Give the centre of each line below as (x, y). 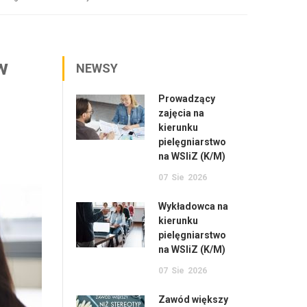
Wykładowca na (193, 206)
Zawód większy (193, 299)
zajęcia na (181, 113)
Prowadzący (187, 99)
